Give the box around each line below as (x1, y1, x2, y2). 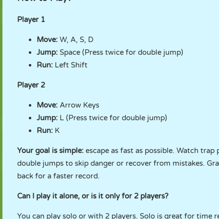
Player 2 (17, 81, 45, 89)
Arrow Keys (58, 101, 99, 109)
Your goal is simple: (17, 146, 84, 155)
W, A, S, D (60, 35, 93, 44)
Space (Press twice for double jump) (58, 48, 183, 57)
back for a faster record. (17, 172, 100, 180)
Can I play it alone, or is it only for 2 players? (17, 192, 168, 200)
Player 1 (17, 15, 45, 24)
